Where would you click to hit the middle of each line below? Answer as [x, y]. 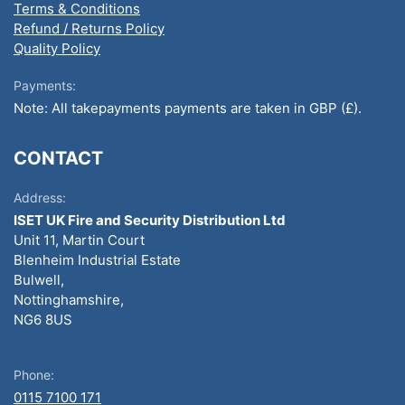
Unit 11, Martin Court [79, 240]
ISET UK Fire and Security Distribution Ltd [150, 220]
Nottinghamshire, [69, 300]
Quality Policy [57, 48]
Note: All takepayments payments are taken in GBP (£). [188, 108]
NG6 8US [43, 320]
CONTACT [58, 158]
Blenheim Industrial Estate [97, 260]
